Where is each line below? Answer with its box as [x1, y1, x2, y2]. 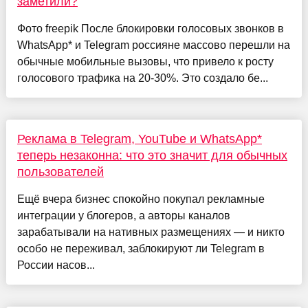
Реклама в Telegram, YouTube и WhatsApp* [16, 132, 262, 146]
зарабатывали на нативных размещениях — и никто [16, 226, 285, 239]
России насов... [16, 259, 95, 272]
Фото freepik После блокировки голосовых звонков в [16, 23, 284, 35]
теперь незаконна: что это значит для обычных [16, 148, 287, 163]
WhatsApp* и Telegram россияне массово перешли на [16, 39, 290, 52]
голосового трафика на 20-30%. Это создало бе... [16, 72, 268, 85]
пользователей [16, 165, 104, 179]
